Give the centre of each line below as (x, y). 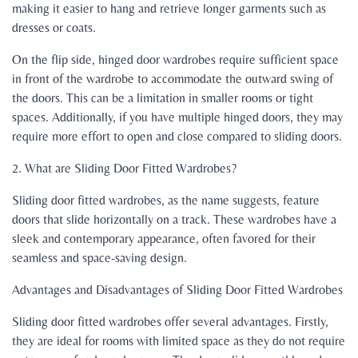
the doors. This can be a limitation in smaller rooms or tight (163, 98)
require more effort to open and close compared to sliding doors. (177, 137)
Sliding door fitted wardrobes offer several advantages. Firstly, (170, 322)
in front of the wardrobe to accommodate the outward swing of (173, 79)
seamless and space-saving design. (99, 258)
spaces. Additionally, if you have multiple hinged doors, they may (177, 117)
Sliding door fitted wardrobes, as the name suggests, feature (166, 201)
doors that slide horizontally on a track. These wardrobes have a (174, 220)
